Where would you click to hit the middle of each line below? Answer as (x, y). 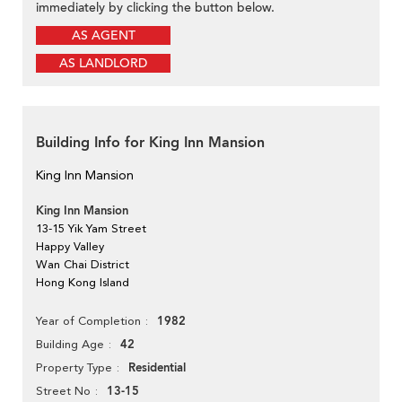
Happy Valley (70, 247)
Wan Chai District (83, 265)
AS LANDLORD (103, 64)
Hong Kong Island (83, 283)
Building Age (70, 345)
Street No (63, 391)
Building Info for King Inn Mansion (150, 143)
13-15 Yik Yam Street (91, 229)
